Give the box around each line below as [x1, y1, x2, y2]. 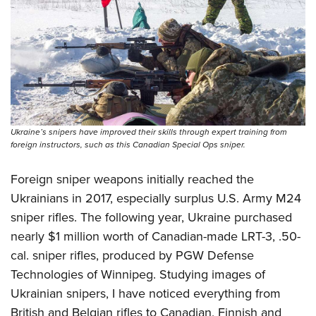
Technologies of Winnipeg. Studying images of [11, 265, 265, 284]
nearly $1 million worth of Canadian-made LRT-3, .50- [11, 226, 300, 245]
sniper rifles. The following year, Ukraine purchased [11, 207, 292, 226]
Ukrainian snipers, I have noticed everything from [11, 284, 281, 303]
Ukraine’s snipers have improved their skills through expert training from [11, 125, 287, 138]
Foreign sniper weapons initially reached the [11, 169, 254, 188]
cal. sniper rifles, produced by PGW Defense [11, 245, 254, 265]
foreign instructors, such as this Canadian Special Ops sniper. [11, 138, 245, 151]
